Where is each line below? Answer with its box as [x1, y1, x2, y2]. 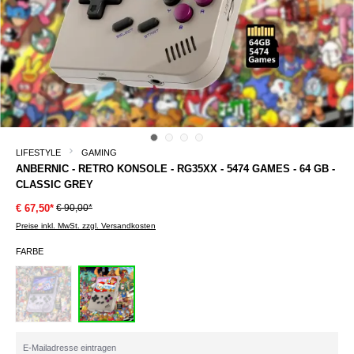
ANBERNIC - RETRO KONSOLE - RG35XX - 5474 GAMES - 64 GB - [16, 162, 335, 175]
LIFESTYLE [16, 147, 61, 157]
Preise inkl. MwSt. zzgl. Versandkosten [16, 220, 156, 230]
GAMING [81, 147, 117, 157]
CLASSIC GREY [16, 178, 93, 190]
